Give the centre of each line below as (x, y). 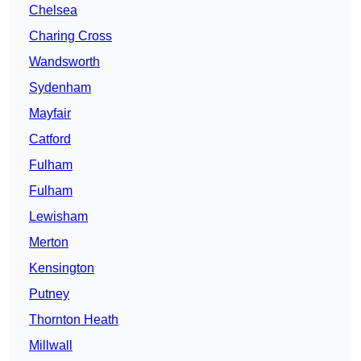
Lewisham (58, 217)
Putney (49, 294)
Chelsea (53, 10)
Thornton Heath (74, 320)
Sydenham (60, 88)
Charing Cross (71, 36)
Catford (50, 139)
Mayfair (50, 114)
